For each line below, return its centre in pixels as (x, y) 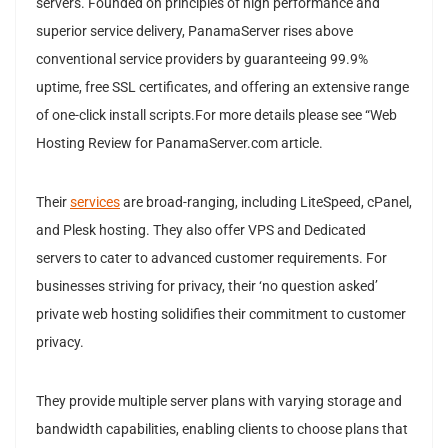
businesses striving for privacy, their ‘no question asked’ (207, 286)
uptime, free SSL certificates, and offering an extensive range (222, 87)
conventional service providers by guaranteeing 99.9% (202, 59)
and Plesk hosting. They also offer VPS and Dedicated (201, 230)
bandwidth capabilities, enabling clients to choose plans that (222, 429)
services (95, 202)
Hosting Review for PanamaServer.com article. (179, 143)
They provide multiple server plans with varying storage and (219, 401)
